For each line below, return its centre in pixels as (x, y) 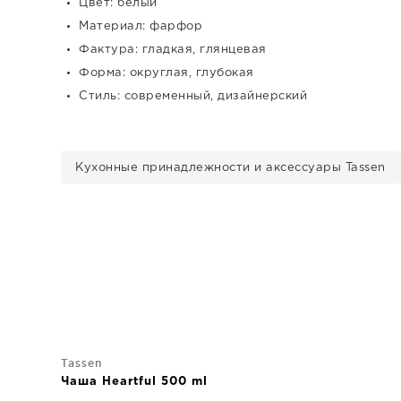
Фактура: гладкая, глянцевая (173, 49)
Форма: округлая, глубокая (166, 73)
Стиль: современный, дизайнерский (193, 96)
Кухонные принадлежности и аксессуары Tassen (230, 167)
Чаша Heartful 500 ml (134, 381)
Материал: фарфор (141, 26)
